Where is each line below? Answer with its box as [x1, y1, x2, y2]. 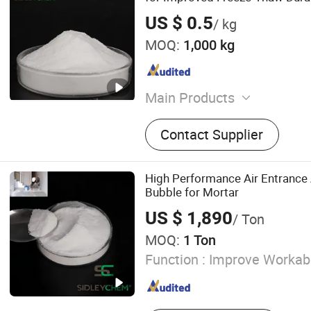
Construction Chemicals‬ [144, 110, 293, 129]
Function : [144, 249, 205, 269]
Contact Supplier [160, 124, 264, 144]
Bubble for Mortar [144, 184, 239, 201]
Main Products [144, 87, 235, 107]
